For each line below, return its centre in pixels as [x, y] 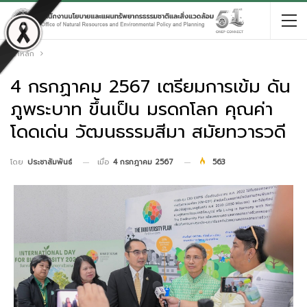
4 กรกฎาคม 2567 [143, 162]
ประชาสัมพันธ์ [50, 162]
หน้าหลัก [21, 54]
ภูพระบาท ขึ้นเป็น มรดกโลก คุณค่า [142, 109]
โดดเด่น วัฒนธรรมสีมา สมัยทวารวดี [148, 132]
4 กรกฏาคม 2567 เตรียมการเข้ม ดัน [150, 87]
